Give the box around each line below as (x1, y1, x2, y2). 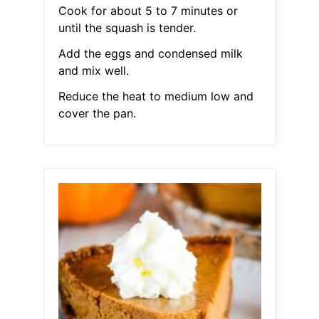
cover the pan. (58, 106, 136, 121)
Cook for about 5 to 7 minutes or (58, 4, 238, 19)
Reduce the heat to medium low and (58, 89, 253, 104)
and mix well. (58, 63, 129, 78)
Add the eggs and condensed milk (58, 46, 243, 61)
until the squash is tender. (58, 21, 196, 36)
